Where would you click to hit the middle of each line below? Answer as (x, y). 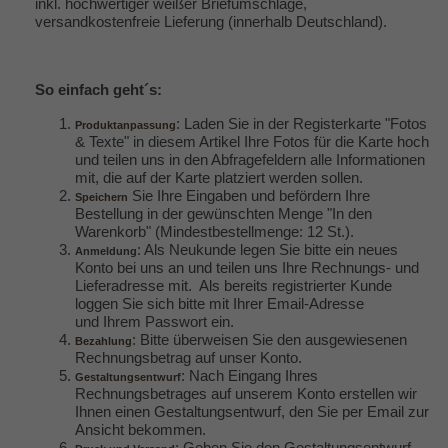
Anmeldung (106, 250)
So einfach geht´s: (98, 89)
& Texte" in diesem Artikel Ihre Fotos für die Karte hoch (252, 141)
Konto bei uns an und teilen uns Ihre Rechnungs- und (247, 267)
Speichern (101, 196)
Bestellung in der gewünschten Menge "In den (223, 213)
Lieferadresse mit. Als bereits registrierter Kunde (233, 285)
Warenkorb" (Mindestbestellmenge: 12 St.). (214, 231)
